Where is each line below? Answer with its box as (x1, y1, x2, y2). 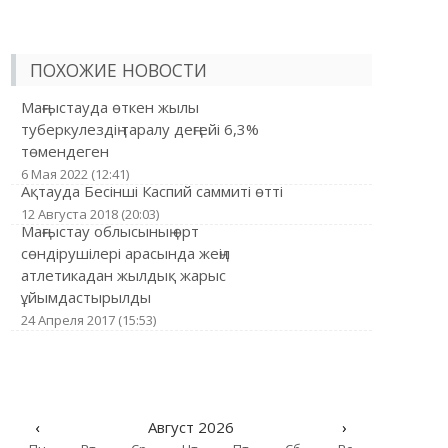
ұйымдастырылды (20, 287, 151, 307)
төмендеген (20, 141, 109, 161)
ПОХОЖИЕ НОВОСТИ (29, 58, 207, 82)
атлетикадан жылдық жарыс (20, 265, 226, 285)
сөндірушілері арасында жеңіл (20, 243, 230, 263)
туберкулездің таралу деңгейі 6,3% (20, 119, 259, 139)
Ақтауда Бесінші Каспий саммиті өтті (20, 181, 283, 201)
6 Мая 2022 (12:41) (20, 165, 129, 183)
